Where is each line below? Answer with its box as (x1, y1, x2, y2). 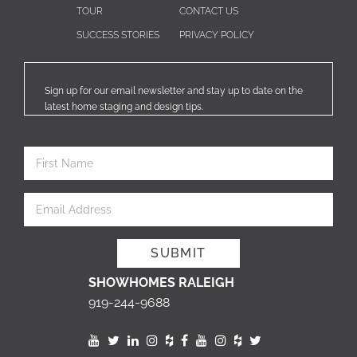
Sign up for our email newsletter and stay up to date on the (45, 85, 303, 97)
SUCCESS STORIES (76, 29, 159, 41)
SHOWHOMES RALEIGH (88, 275, 234, 291)
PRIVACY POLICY (178, 29, 254, 41)
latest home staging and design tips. (45, 101, 203, 113)
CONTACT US (178, 6, 238, 18)
